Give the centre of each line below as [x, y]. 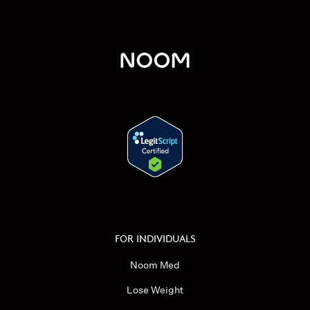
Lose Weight [155, 290]
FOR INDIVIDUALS [155, 237]
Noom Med [155, 265]
